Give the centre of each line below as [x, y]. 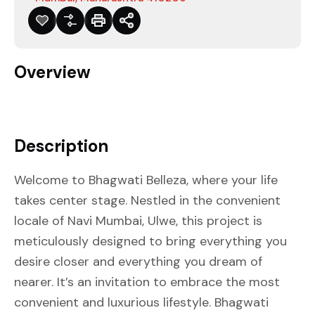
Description [61, 146]
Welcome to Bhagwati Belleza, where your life [146, 180]
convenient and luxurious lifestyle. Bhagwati [141, 302]
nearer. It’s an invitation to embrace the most [147, 282]
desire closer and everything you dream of [138, 262]
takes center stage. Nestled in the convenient [147, 200]
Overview [52, 72]
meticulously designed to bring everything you [150, 241]
